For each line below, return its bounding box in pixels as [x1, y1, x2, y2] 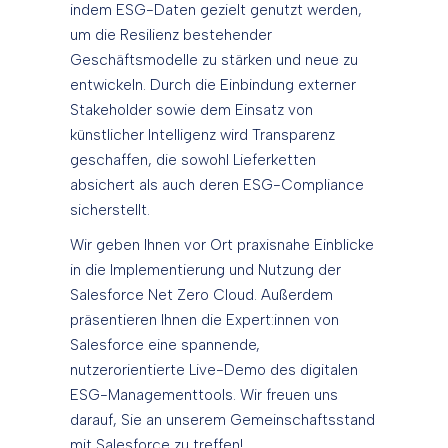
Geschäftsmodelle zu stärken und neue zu [70, 51, 358, 70]
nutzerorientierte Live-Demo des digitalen [70, 361, 358, 380]
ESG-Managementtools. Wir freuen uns [70, 386, 338, 405]
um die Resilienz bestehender [70, 26, 272, 45]
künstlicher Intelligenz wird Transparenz [70, 126, 335, 145]
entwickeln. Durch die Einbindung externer [70, 76, 356, 95]
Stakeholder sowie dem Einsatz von [70, 101, 313, 120]
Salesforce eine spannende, [70, 336, 260, 355]
